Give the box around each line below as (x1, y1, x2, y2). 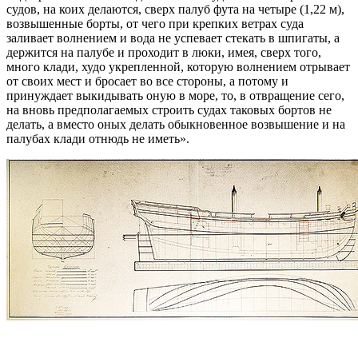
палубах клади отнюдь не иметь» (6, 131, 186, 145)
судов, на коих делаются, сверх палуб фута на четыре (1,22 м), (6, 2, 344, 16)
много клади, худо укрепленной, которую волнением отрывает (6, 59, 350, 74)
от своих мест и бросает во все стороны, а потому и (6, 74, 288, 88)
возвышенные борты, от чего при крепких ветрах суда (6, 16, 304, 30)
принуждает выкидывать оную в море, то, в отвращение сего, (6, 88, 344, 102)
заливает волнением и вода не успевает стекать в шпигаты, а (6, 30, 340, 45)
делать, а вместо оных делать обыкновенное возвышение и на (6, 117, 345, 131)
